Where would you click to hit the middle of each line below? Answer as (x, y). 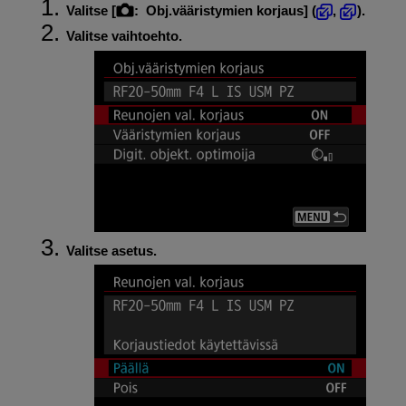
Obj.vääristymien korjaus (224, 11)
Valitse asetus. (111, 250)
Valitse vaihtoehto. (124, 36)
